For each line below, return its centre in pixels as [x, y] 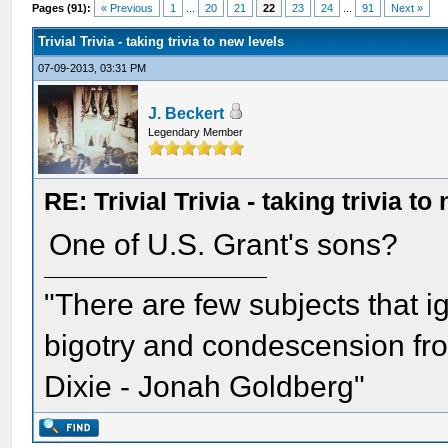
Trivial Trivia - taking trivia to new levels [161, 41]
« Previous [127, 8]
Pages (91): [62, 8]
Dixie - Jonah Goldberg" [205, 386]
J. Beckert [186, 113]
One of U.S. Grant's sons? [224, 244]
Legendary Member [196, 132]
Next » [407, 8]
